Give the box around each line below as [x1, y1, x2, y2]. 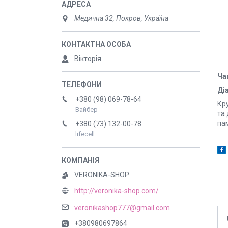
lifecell [75, 130, 95, 138]
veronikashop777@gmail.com [74, 203, 170, 212]
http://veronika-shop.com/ [74, 187, 159, 195]
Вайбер [75, 106, 98, 114]
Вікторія [74, 54, 101, 63]
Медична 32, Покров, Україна [74, 14, 168, 22]
